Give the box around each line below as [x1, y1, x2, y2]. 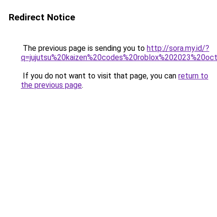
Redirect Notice [9, 12, 75, 23]
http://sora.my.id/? [147, 44, 209, 53]
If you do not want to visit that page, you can [21, 71, 178, 80]
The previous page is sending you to [21, 44, 147, 53]
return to [178, 71, 208, 80]
